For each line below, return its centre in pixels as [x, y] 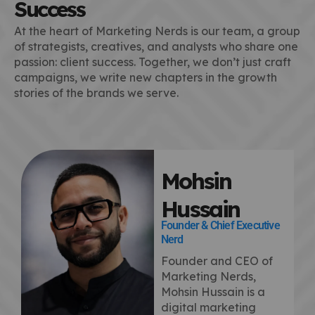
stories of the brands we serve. [96, 93]
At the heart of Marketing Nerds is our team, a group [157, 31]
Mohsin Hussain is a [213, 292]
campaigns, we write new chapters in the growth [146, 78]
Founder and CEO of [217, 261]
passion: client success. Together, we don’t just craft [153, 62]
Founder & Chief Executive [220, 226]
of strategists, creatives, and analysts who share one [156, 47]
